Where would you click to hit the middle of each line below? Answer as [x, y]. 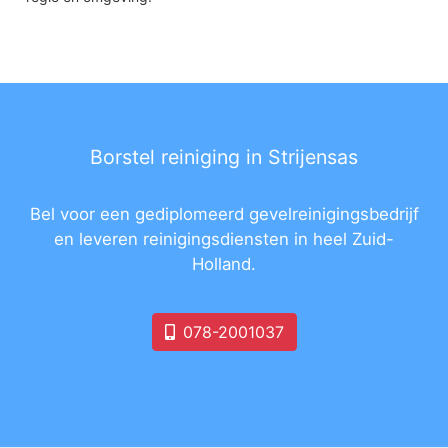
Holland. [224, 263]
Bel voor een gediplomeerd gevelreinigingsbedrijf [224, 213]
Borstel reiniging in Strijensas [224, 156]
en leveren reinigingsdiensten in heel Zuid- [224, 238]
